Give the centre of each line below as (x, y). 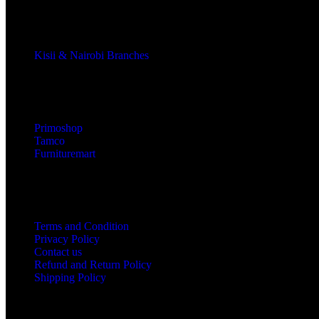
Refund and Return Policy (93, 265)
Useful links (33, 202)
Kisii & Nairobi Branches (91, 56)
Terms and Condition (82, 226)
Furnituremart (65, 154)
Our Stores (30, 104)
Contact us (58, 252)
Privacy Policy (67, 239)
